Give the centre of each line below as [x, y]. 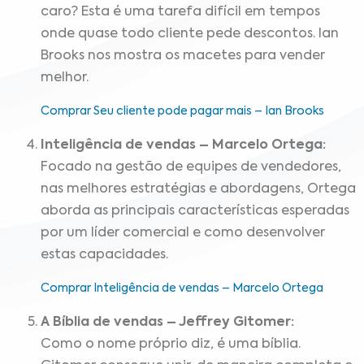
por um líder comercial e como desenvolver [183, 233]
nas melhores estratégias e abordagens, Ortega [198, 189]
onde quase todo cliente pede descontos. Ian [190, 34]
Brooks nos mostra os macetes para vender [183, 56]
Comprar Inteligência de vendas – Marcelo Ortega [182, 289]
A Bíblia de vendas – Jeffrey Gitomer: [167, 322]
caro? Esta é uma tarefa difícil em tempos [180, 12]
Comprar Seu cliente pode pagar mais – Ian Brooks [182, 112]
